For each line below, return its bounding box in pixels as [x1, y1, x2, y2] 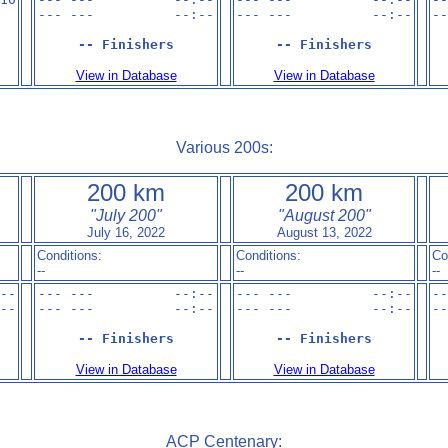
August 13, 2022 [276, 225, 372, 240]
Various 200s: [175, 139, 273, 156]
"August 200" [277, 207, 371, 224]
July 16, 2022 [87, 225, 165, 240]
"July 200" [90, 207, 162, 224]
